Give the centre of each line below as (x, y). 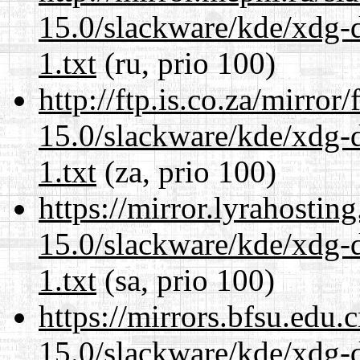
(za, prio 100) (186, 171)
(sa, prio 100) (186, 280)
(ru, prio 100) (186, 63)
